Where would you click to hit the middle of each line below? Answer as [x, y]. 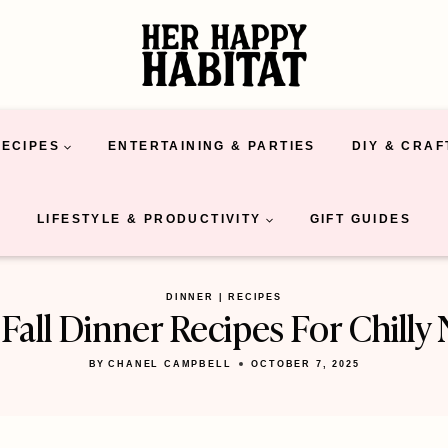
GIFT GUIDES [360, 219]
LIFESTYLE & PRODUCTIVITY [149, 219]
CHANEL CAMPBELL [170, 363]
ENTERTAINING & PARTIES [212, 146]
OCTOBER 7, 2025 [305, 363]
